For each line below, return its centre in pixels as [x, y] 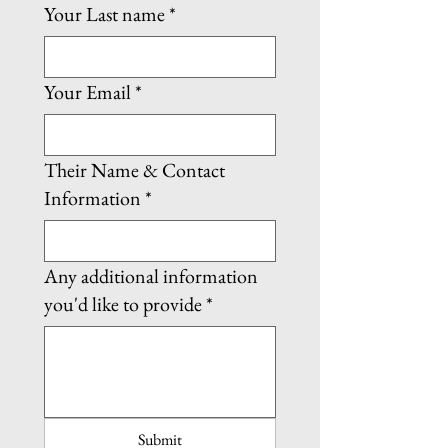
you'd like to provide [123, 304]
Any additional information [151, 276]
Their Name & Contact [134, 170]
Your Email [87, 92]
